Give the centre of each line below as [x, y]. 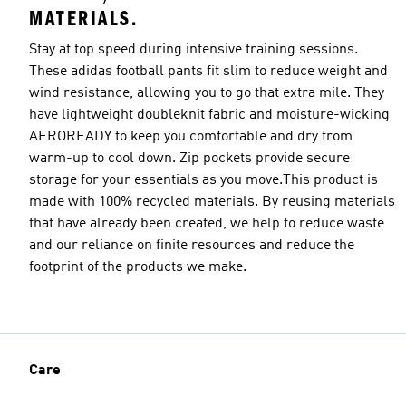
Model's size [56, 100]
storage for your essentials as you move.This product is [203, 180]
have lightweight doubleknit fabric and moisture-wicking [209, 115]
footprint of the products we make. [138, 267]
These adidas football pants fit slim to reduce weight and [208, 71]
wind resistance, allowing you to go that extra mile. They [207, 93]
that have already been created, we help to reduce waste [207, 223]
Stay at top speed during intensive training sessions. [193, 49]
